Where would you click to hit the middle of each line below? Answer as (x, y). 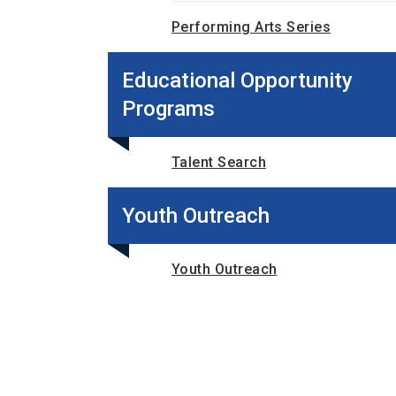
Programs (168, 109)
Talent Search (219, 162)
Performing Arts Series (251, 27)
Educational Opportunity (237, 80)
